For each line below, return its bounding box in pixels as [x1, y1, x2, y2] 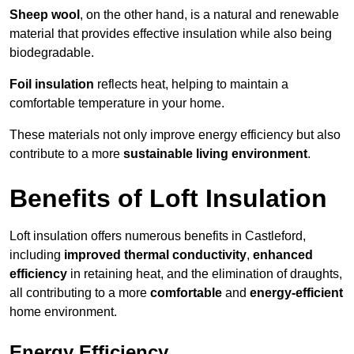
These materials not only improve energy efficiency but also [9, 128, 341, 142]
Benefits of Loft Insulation [9, 184, 327, 213]
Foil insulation [9, 77, 94, 92]
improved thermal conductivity [64, 248, 247, 262]
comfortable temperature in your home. [9, 96, 224, 111]
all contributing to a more [9, 286, 150, 300]
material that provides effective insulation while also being [9, 27, 332, 41]
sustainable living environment [123, 147, 307, 161]
